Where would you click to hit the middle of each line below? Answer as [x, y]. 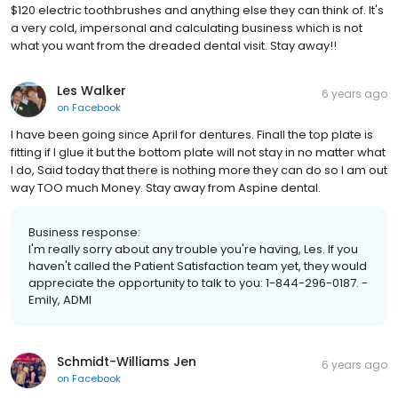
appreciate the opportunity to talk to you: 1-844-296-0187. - [198, 283]
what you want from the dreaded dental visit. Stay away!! [174, 45]
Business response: [84, 232]
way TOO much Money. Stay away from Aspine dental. [166, 187]
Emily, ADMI [60, 299]
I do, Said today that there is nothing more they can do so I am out [199, 170]
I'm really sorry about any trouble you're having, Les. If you [193, 249]
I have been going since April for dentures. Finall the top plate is [192, 134]
